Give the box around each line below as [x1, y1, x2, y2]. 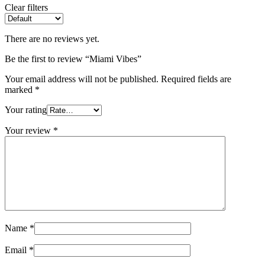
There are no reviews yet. [5, 34, 99, 44]
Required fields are [161, 74, 231, 85]
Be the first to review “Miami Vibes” [5, 54, 141, 64]
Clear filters [5, 2, 48, 13]
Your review [5, 125, 53, 136]
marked [5, 85, 35, 95]
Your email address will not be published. [5, 74, 159, 85]
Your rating [5, 105, 47, 115]
